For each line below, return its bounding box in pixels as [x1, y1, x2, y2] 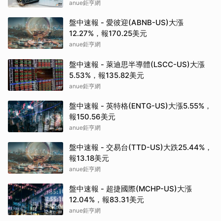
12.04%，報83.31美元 [69, 195, 144, 205]
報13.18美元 [69, 153, 109, 163]
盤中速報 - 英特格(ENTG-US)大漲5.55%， [69, 101, 212, 111]
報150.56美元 [69, 112, 115, 122]
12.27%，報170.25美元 [69, 29, 147, 38]
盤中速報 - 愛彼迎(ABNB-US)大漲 [69, 18, 184, 28]
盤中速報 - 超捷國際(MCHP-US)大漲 [69, 184, 192, 194]
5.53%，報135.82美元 [69, 71, 144, 80]
